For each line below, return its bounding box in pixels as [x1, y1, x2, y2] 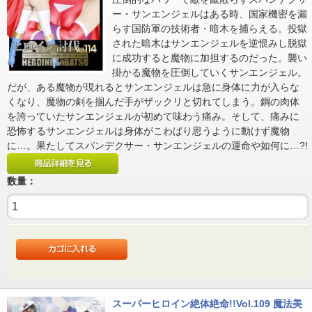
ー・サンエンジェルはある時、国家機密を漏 [112, 8, 307, 20]
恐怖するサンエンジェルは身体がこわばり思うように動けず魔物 [7, 125, 290, 137]
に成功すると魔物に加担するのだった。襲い [112, 52, 307, 64]
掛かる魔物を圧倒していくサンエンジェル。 [112, 67, 307, 79]
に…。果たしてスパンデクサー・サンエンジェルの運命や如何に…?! [7, 140, 308, 152]
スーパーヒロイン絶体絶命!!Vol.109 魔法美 [112, 298, 302, 310]
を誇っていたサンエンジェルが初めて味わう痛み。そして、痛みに [7, 111, 299, 123]
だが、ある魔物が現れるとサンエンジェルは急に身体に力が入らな [7, 81, 299, 93]
